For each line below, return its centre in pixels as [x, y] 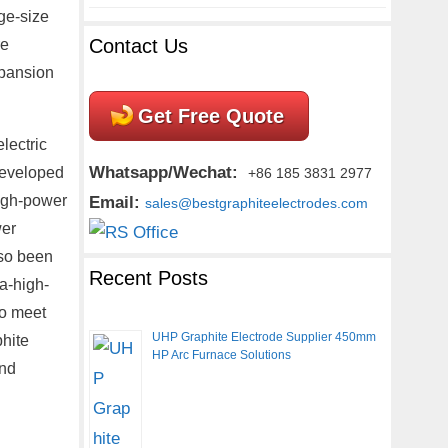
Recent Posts [148, 278]
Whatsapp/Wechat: [163, 172]
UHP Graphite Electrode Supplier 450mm [263, 337]
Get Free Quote [210, 116]
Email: [116, 202]
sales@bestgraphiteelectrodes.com [256, 203]
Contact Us [138, 46]
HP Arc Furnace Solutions [221, 355]
